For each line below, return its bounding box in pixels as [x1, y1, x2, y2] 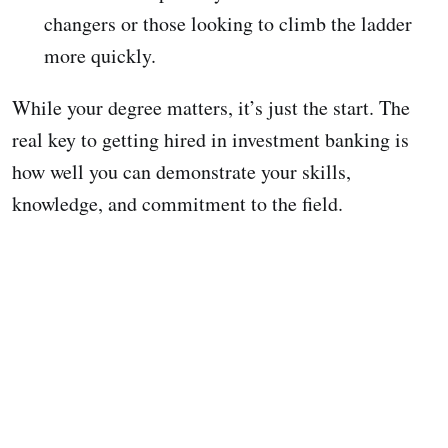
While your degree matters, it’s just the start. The [12, 94, 410, 122]
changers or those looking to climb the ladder [44, 10, 412, 38]
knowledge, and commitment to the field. [12, 190, 343, 218]
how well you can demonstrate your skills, [12, 158, 351, 186]
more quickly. [44, 42, 156, 70]
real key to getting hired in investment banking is [12, 126, 409, 154]
